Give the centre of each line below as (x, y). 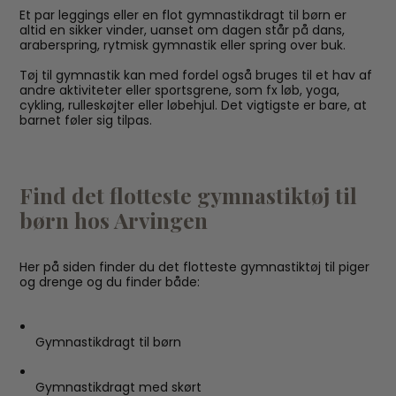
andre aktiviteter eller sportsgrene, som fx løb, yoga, (180, 90)
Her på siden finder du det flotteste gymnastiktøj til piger (195, 267)
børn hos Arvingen (114, 220)
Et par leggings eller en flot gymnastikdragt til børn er (183, 15)
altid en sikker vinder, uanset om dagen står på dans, (183, 30)
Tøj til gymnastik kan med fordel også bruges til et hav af (196, 75)
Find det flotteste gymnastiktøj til (189, 195)
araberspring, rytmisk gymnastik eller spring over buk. (183, 45)
